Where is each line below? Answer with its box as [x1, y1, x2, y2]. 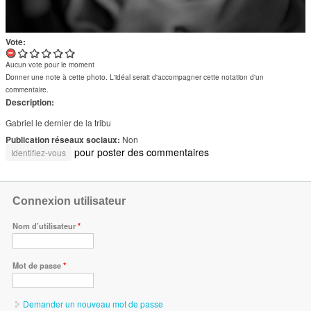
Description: [6, 96, 56, 109]
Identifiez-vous [11, 146, 66, 159]
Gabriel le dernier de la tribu [6, 117, 111, 129]
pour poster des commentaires [72, 145, 209, 160]
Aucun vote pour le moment [6, 59, 94, 70]
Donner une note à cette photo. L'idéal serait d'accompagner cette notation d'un [6, 72, 264, 83]
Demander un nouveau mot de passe [22, 297, 163, 310]
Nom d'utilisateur [12, 220, 78, 232]
